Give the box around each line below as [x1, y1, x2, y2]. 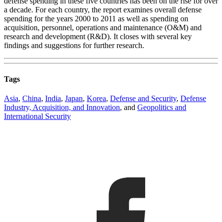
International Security [4, 111, 71, 120]
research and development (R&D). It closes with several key [4, 32, 192, 41]
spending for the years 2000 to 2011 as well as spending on [4, 14, 188, 23]
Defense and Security [110, 94, 176, 103]
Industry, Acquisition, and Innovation [4, 103, 120, 111]
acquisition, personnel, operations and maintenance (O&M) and [4, 23, 202, 32]
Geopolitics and [137, 103, 186, 111]
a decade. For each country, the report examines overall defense [4, 5, 202, 14]
